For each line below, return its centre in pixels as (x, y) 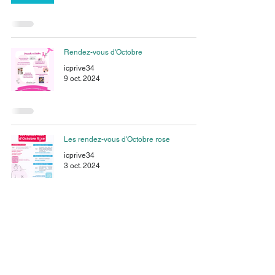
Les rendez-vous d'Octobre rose (117, 139)
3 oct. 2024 (82, 165)
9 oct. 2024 (82, 78)
